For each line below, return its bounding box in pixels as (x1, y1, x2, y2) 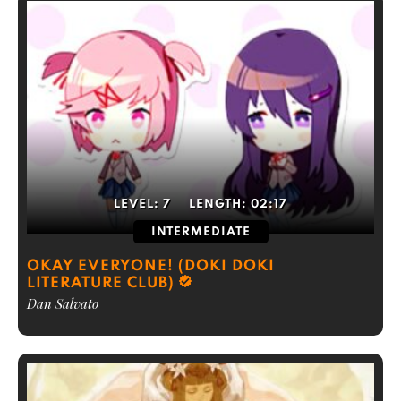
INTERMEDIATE (150, 226, 251, 238)
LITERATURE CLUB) (27, 276, 175, 291)
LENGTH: (189, 199, 251, 210)
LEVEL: (114, 199, 163, 210)
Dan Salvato (27, 294, 98, 312)
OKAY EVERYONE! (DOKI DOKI (27, 259, 275, 274)
